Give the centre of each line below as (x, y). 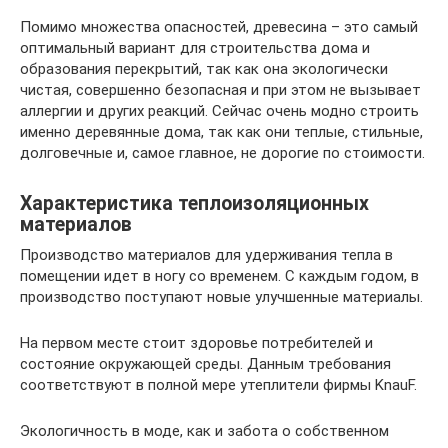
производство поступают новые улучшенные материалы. (221, 296)
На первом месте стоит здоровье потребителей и (196, 342)
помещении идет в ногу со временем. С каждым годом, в (219, 275)
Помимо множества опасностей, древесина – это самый (219, 26)
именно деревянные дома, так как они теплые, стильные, (221, 131)
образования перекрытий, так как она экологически (204, 68)
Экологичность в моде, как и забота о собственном (204, 430)
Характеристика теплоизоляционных (194, 203)
